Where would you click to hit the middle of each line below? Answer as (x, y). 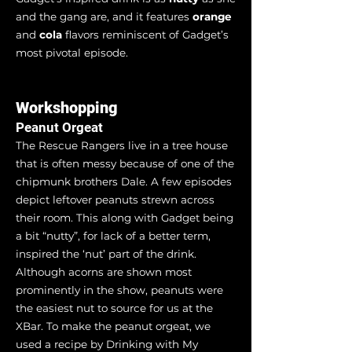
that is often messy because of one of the (125, 163)
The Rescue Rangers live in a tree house (122, 145)
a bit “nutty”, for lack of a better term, (113, 236)
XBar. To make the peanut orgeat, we (113, 326)
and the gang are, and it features (104, 16)
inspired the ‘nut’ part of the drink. (106, 254)
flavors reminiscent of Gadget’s (145, 35)
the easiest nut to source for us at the (114, 308)
